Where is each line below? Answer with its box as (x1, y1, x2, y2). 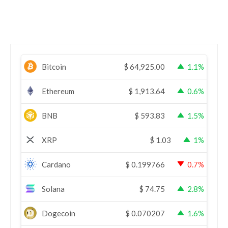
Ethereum (42, 86, 74, 96)
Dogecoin (42, 208, 75, 218)
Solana (42, 184, 65, 193)
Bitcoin (42, 62, 66, 71)
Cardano (42, 159, 71, 169)
